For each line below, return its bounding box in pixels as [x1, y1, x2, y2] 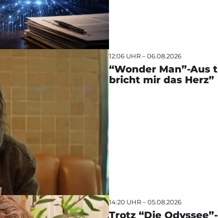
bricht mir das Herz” [109, 74, 214, 86]
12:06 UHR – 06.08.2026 [109, 52, 182, 60]
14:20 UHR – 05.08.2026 [109, 198, 182, 206]
